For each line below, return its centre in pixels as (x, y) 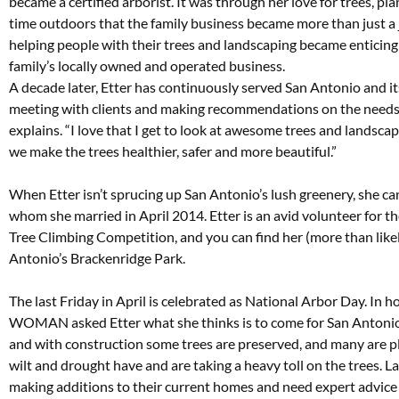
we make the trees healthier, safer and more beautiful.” (173, 151)
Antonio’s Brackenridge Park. (97, 257)
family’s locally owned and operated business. (147, 65)
